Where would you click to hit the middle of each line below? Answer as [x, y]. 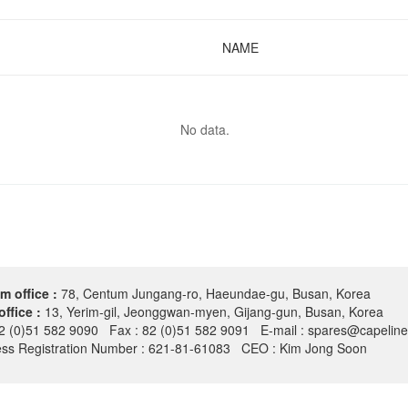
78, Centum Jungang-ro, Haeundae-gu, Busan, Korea [216, 293]
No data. [204, 129]
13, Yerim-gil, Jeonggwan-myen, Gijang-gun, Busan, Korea [214, 311]
